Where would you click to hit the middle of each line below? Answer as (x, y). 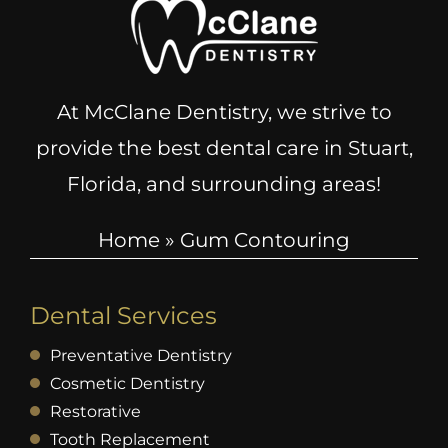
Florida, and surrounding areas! (224, 183)
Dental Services (123, 315)
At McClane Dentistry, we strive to (224, 111)
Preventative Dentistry (140, 355)
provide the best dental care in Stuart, (224, 147)
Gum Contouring (265, 239)
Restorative (95, 411)
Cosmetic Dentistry (127, 383)
